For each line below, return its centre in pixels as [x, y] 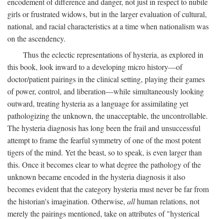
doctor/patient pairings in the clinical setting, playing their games [106, 79]
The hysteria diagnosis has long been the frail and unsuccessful [104, 128]
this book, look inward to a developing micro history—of [95, 67]
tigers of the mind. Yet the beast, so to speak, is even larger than [105, 152]
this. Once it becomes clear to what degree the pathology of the [104, 164]
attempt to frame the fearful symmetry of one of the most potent [104, 140]
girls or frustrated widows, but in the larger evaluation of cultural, [107, 14]
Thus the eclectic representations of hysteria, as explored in [113, 55]
